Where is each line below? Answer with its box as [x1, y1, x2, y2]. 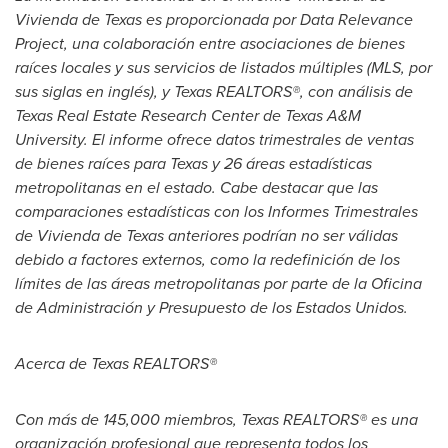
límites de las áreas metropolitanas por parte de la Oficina [15, 272, 422, 295]
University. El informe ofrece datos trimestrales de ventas [15, 128, 414, 151]
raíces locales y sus [15, 56, 150, 79]
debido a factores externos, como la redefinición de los [15, 248, 400, 271]
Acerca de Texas [15, 352, 133, 375]
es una [367, 408, 418, 431]
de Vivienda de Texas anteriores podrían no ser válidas [15, 224, 398, 247]
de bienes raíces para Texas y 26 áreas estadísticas [15, 152, 372, 175]
